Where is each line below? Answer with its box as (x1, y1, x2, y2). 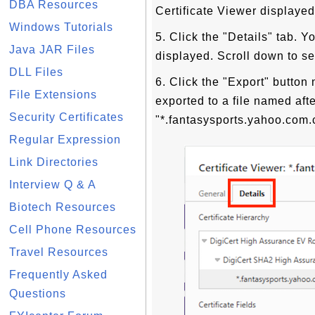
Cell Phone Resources (9, 224, 136, 236)
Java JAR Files (9, 44, 95, 56)
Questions (9, 288, 66, 300)
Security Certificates (9, 111, 124, 123)
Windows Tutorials (9, 21, 113, 33)
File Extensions (9, 89, 97, 101)
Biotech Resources (9, 201, 116, 213)
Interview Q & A (9, 179, 96, 191)
